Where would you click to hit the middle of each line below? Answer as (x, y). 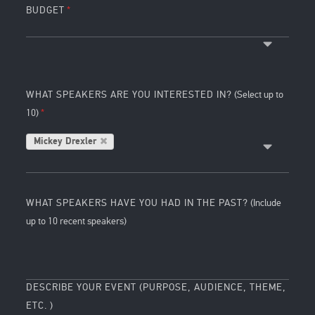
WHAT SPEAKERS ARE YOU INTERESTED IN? (129, 95)
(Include (265, 203)
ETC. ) (40, 306)
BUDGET (46, 11)
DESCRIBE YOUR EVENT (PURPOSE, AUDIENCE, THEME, (156, 288)
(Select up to (258, 95)
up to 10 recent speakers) (77, 221)
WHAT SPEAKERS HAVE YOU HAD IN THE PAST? (137, 203)
